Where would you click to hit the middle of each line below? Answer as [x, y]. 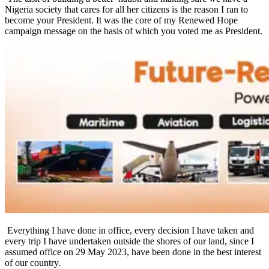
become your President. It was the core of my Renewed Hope [121, 20]
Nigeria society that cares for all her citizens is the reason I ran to [126, 9]
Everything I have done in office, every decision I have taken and [129, 230]
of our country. [33, 263]
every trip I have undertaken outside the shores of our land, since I [129, 241]
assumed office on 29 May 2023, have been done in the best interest [133, 252]
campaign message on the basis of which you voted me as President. [134, 31]
